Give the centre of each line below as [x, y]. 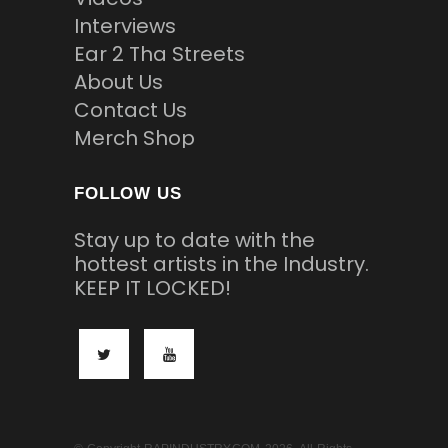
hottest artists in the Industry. [221, 264]
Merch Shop [134, 138]
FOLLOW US [128, 194]
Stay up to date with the [194, 240]
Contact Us [130, 110]
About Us [118, 82]
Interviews [125, 26]
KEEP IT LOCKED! [152, 288]
